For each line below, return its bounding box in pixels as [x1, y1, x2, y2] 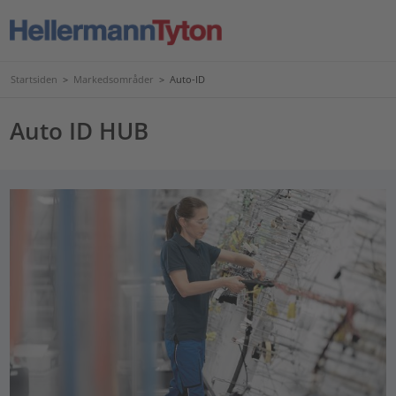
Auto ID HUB [10, 114, 149, 147]
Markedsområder [73, 72, 154, 86]
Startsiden [11, 72, 57, 86]
